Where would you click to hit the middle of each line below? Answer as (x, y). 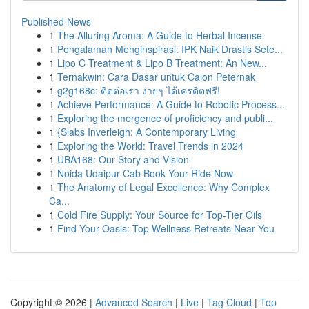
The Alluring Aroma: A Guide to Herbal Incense (160, 35)
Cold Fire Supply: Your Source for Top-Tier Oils (160, 215)
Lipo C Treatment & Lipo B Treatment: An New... (162, 63)
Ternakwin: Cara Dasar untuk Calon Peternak (156, 77)
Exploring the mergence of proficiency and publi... (165, 118)
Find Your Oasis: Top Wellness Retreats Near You (166, 228)
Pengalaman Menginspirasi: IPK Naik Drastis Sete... (170, 49)
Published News (56, 21)
